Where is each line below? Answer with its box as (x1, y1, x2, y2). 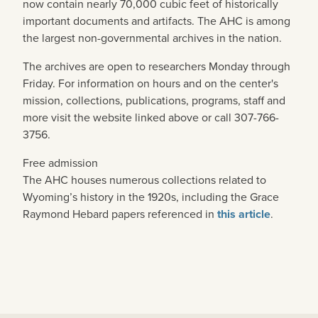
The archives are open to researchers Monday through (23, 57, 290, 74)
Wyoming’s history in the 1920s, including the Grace (23, 188, 279, 204)
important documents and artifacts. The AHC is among (23, 12, 290, 28)
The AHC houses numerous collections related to (23, 171, 266, 187)
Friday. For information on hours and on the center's (23, 75, 278, 91)
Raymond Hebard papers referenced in (23, 205, 217, 221)
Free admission (23, 154, 98, 170)
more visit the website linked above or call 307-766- (23, 109, 279, 125)
